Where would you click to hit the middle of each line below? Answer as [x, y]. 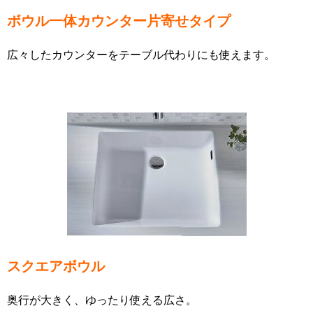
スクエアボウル [56, 267]
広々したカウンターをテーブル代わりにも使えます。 [141, 55]
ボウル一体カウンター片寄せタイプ [119, 21]
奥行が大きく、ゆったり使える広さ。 [102, 300]
